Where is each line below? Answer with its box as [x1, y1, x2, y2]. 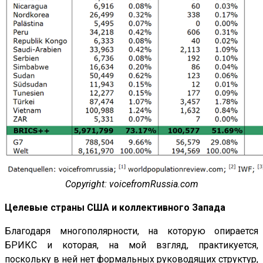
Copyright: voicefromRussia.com [65, 178, 198, 190]
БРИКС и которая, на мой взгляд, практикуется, [5, 240, 258, 251]
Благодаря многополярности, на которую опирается [5, 225, 258, 237]
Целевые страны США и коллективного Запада [5, 202, 225, 214]
